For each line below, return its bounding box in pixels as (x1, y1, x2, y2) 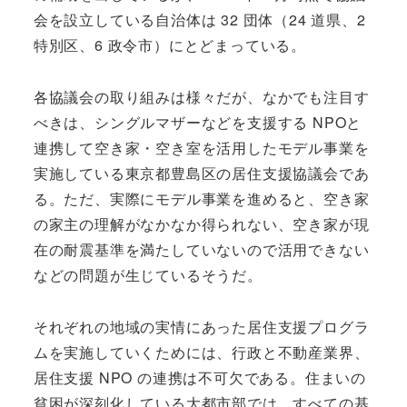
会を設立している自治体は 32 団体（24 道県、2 (33, 9, 366, 31)
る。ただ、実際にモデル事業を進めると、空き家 (33, 188, 370, 210)
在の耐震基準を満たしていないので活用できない (33, 239, 370, 261)
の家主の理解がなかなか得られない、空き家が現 (33, 213, 370, 235)
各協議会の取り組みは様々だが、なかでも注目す (33, 86, 370, 108)
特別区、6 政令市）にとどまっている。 (33, 35, 306, 56)
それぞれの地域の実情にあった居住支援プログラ (33, 315, 370, 337)
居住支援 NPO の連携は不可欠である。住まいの (33, 366, 366, 388)
